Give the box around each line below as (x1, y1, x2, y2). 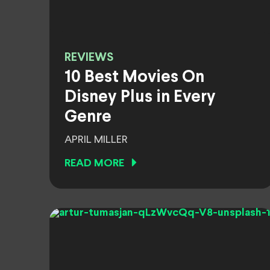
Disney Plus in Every (64, 90, 216, 105)
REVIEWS (64, 52, 113, 63)
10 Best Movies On (64, 70, 204, 86)
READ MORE (64, 159, 124, 169)
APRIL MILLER (64, 134, 128, 145)
